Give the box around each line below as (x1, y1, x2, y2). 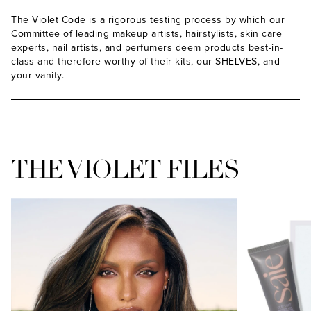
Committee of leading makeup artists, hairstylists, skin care (11, 29, 282, 39)
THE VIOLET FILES (11, 154, 239, 185)
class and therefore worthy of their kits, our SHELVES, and (11, 57, 280, 67)
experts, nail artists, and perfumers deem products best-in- (11, 43, 283, 53)
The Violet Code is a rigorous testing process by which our (11, 15, 285, 25)
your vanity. (11, 71, 64, 81)
